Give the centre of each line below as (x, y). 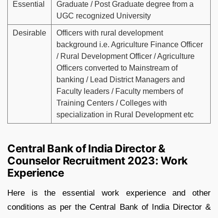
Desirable (29, 33)
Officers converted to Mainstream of (117, 68)
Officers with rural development (110, 33)
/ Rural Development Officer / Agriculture (126, 56)
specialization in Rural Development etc (125, 114)
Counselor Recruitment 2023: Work (98, 160)
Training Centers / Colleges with (112, 103)
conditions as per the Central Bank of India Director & (109, 207)
